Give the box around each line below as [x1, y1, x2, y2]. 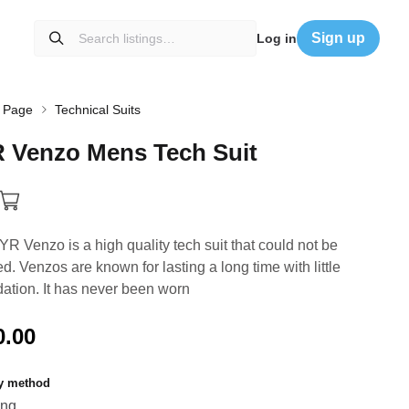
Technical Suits [54, 101, 141, 117]
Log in [257, 31, 297, 46]
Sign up [311, 30, 365, 46]
